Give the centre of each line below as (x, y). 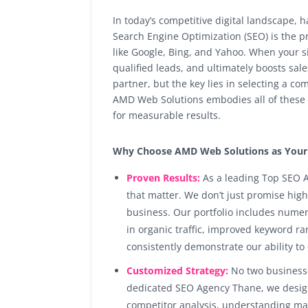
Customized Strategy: (178, 270)
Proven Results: (164, 177)
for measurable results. (167, 115)
